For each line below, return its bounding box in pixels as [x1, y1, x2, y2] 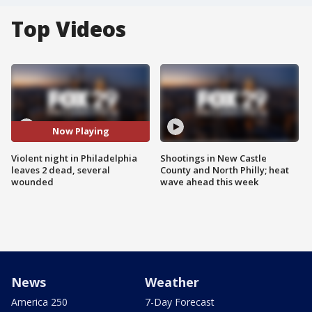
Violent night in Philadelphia [11, 151, 137, 164]
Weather [145, 273, 199, 290]
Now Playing [52, 125, 109, 138]
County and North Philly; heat [160, 163, 289, 176]
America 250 [11, 295, 68, 309]
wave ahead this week [160, 175, 258, 188]
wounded [11, 175, 54, 188]
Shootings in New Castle [160, 151, 267, 164]
